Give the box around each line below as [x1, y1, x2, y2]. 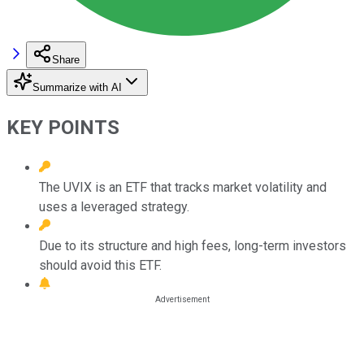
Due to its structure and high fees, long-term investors [39, 237, 346, 253]
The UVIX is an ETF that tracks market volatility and [39, 179, 327, 195]
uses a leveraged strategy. [39, 198, 189, 214]
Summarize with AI [32, 80, 122, 93]
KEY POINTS [6, 115, 119, 139]
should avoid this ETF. [39, 257, 162, 273]
